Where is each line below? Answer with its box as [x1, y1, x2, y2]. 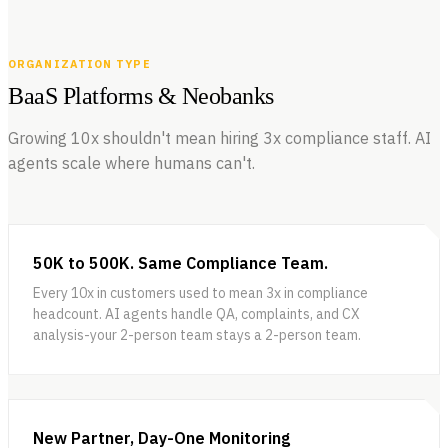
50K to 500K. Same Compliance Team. [33, 252, 328, 273]
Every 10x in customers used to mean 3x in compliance [33, 283, 368, 302]
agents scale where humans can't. [8, 152, 255, 173]
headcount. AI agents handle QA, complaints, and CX [33, 304, 360, 323]
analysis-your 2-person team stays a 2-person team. [33, 325, 361, 344]
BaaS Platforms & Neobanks [8, 82, 274, 109]
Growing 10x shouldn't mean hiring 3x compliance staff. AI [8, 127, 431, 148]
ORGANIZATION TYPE [8, 56, 151, 71]
